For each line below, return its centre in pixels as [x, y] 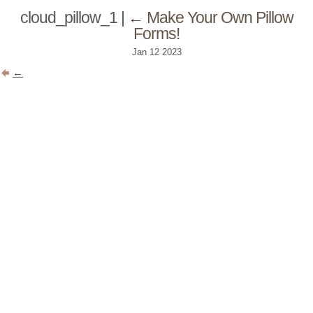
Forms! [156, 34]
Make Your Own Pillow [220, 18]
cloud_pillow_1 [70, 18]
